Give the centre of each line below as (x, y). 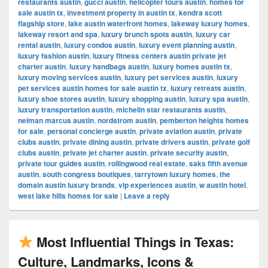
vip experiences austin (157, 185)
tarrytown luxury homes (175, 174)
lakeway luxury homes (209, 23)
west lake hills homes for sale (68, 196)
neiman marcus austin (56, 120)
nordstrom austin (127, 120)
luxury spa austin (218, 99)
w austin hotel (223, 185)
